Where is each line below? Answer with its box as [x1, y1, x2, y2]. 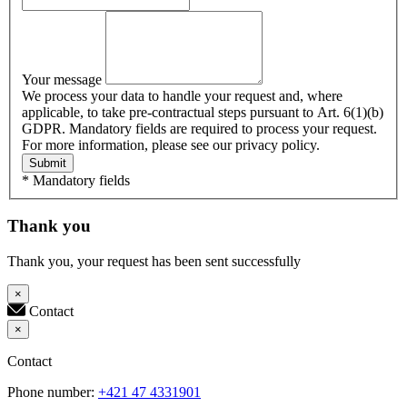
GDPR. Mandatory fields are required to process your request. [22, 120, 377, 136]
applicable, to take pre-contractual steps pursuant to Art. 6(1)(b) [22, 104, 383, 120]
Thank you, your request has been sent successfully [7, 253, 301, 270]
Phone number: [7, 384, 98, 401]
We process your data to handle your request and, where [22, 87, 342, 104]
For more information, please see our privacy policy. [22, 136, 320, 153]
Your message [22, 71, 105, 87]
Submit [29, 155, 66, 170]
